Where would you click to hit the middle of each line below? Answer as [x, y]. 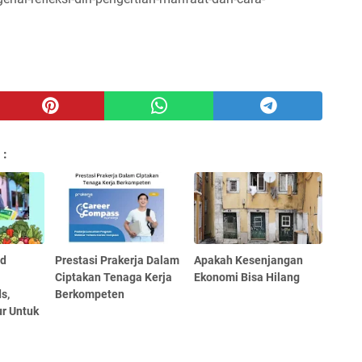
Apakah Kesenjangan [249, 260]
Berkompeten [90, 294]
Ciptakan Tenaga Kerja [114, 277]
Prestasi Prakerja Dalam [118, 260]
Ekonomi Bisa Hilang [247, 277]
